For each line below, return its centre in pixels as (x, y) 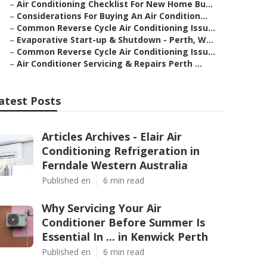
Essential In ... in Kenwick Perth (125, 237)
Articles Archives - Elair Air (112, 136)
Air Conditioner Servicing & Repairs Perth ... (109, 63)
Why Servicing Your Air (102, 208)
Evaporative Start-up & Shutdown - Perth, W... (115, 40)
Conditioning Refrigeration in (121, 151)
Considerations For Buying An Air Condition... (112, 16)
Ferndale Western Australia (115, 165)
